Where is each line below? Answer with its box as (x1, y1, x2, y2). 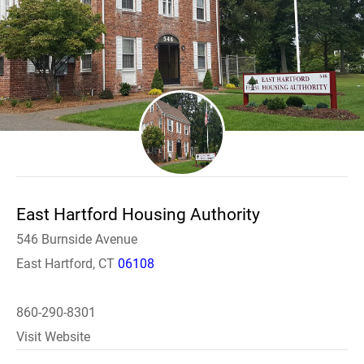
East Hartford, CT (16, 256, 118, 271)
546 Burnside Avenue (16, 232, 137, 247)
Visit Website (16, 329, 90, 344)
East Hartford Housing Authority (16, 205, 260, 224)
